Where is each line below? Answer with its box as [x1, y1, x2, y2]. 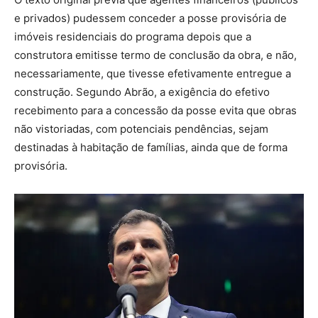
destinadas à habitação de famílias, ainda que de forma [14, 141, 287, 154]
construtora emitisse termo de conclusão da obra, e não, [14, 48, 297, 62]
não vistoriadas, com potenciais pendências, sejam [14, 122, 268, 136]
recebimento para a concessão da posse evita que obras [14, 104, 297, 117]
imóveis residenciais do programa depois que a [14, 30, 251, 43]
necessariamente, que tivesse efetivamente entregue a [14, 67, 291, 80]
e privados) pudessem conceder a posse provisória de [14, 11, 287, 25]
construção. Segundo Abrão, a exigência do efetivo [14, 85, 270, 99]
